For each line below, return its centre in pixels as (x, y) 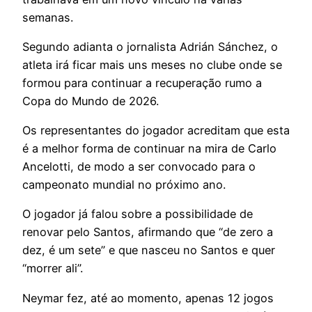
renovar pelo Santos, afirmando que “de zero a (148, 232)
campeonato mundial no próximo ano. (124, 185)
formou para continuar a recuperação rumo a (142, 83)
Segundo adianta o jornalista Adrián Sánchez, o (150, 46)
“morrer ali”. (53, 268)
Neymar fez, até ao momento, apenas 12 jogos (148, 298)
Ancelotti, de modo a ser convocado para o (139, 167)
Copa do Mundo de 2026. (91, 101)
